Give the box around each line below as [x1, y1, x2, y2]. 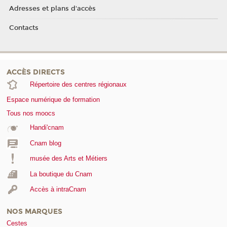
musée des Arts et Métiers [29, 155, 107, 163]
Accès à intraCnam [29, 185, 86, 194]
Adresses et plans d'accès [9, 5, 96, 13]
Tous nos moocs [7, 109, 55, 118]
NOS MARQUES [7, 207, 62, 216]
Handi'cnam [29, 124, 64, 132]
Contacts [9, 23, 39, 32]
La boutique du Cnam [29, 170, 92, 178]
